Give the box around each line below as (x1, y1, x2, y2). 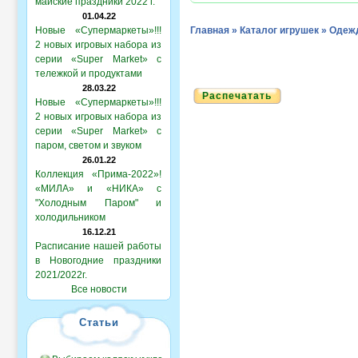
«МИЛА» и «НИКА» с (35, 183, 161, 194)
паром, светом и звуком (35, 140, 141, 151)
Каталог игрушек (240, 25, 319, 36)
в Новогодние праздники (35, 255, 161, 266)
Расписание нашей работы (35, 241, 161, 252)
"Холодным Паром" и (35, 197, 161, 209)
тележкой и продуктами (35, 68, 142, 79)
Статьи (78, 316, 119, 328)
